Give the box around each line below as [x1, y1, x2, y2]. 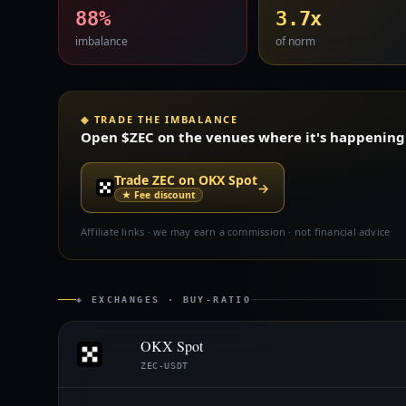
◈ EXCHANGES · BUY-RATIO [76, 295, 252, 304]
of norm [275, 34, 315, 49]
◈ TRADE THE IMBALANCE [81, 112, 238, 126]
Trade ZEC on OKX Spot [114, 171, 257, 188]
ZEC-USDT [140, 360, 188, 371]
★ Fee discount [121, 188, 197, 201]
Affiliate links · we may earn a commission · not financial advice [81, 225, 391, 238]
